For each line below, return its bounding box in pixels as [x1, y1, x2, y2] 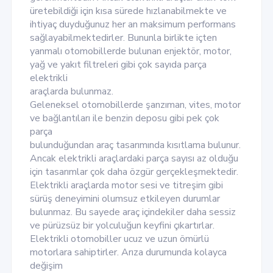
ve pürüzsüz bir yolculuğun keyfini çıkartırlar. [29, 219, 214, 233]
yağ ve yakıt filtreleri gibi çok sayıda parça [29, 58, 207, 72]
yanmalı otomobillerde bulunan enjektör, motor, [29, 44, 232, 58]
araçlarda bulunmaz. [29, 85, 113, 99]
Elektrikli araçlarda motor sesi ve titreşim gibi [29, 179, 223, 193]
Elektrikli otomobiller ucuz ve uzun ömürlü [29, 232, 209, 246]
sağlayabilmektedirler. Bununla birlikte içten [29, 31, 217, 45]
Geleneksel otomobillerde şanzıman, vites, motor [29, 98, 241, 112]
